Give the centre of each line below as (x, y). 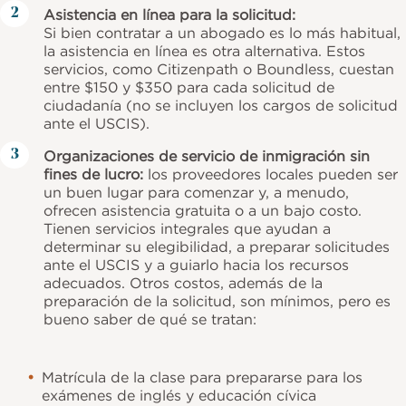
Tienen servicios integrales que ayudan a (187, 228)
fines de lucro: (93, 174)
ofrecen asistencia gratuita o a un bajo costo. (203, 210)
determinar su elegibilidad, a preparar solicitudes (217, 246)
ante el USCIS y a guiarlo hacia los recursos (196, 264)
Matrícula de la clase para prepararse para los (203, 377)
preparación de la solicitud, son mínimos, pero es (217, 300)
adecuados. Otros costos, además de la (183, 282)
